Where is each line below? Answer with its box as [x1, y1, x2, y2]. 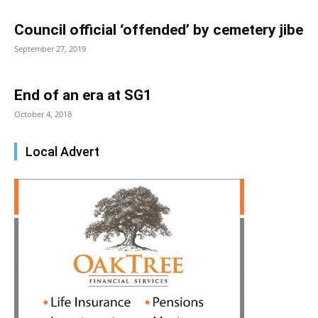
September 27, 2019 [14, 43, 86, 55]
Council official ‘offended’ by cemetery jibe [14, 21, 303, 39]
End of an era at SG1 [14, 87, 152, 104]
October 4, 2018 [14, 109, 72, 120]
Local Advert [26, 144, 99, 160]
